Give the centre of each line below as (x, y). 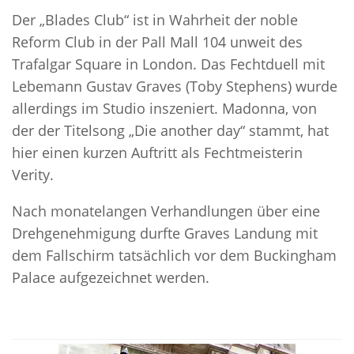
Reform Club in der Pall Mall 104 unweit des (157, 41)
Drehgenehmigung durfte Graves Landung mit (165, 233)
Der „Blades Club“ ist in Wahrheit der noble (155, 19)
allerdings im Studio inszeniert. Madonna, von (164, 108)
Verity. (33, 174)
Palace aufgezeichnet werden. (111, 277)
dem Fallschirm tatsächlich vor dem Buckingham (174, 255)
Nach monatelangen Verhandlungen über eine (166, 211)
